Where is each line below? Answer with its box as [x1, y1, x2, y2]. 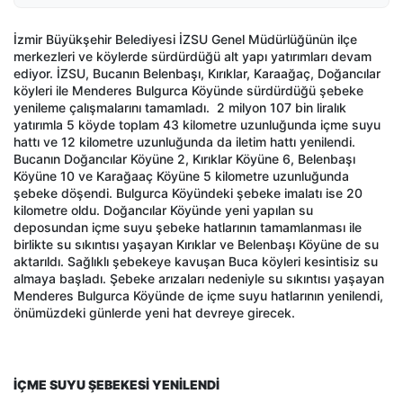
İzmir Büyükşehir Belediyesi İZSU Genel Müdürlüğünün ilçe [13, 31, 357, 48]
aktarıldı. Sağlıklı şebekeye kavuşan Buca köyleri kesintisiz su [13, 254, 378, 270]
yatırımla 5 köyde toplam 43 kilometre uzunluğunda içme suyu [13, 117, 381, 133]
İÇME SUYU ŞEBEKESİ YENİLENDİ [13, 377, 219, 393]
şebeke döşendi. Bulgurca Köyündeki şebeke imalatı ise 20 [13, 185, 363, 201]
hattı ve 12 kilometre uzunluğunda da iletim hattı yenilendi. [13, 134, 355, 150]
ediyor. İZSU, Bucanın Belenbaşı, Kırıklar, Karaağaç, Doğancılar [13, 66, 381, 82]
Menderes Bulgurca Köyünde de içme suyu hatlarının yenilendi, [13, 288, 383, 304]
